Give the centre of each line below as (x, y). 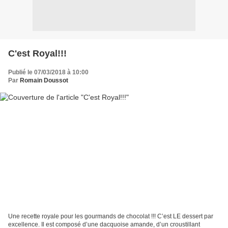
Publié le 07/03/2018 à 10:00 (48, 72)
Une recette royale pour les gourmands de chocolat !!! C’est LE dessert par (111, 217)
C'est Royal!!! (37, 53)
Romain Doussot (44, 80)
